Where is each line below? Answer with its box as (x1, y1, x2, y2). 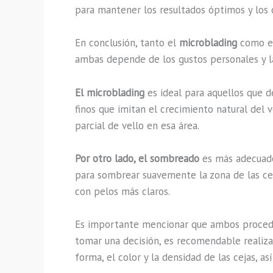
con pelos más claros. (75, 184, 170, 198)
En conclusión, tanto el (75, 36, 179, 50)
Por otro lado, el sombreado (75, 151, 199, 165)
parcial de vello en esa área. (75, 118, 199, 132)
